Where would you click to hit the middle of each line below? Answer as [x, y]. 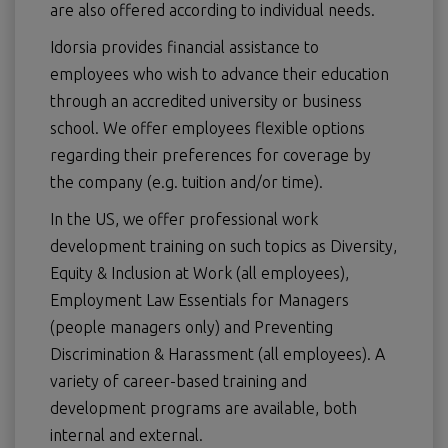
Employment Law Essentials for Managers [199, 300]
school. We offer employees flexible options [207, 128]
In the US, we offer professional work [184, 219]
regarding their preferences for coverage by [210, 155]
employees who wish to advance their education [219, 74]
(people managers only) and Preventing [191, 327]
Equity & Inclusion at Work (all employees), [199, 273]
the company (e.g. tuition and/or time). [186, 182]
